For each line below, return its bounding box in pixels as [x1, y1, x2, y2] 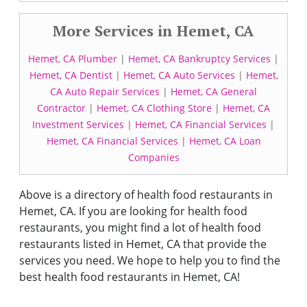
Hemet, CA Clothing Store [97, 101, 212, 114]
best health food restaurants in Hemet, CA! [19, 269, 240, 284]
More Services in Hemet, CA [53, 21, 254, 40]
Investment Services [32, 118, 124, 131]
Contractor [37, 101, 86, 114]
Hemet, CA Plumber [28, 52, 117, 65]
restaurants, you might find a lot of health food [19, 220, 261, 235]
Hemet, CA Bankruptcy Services [128, 52, 271, 65]
